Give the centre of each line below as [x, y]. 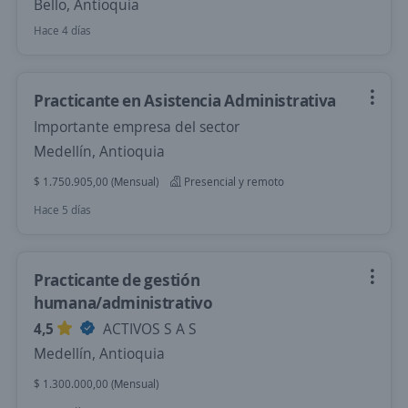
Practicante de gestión [117, 280]
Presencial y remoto [233, 182]
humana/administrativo [123, 302]
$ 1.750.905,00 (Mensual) [96, 182]
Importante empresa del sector [137, 127]
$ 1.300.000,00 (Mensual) [96, 384]
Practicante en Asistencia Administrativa [185, 100]
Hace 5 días [62, 210]
